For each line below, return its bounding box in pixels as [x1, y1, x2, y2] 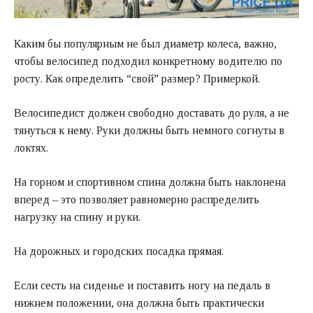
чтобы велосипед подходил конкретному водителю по [14, 55, 282, 68]
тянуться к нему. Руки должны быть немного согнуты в [14, 124, 284, 137]
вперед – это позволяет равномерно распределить [14, 194, 259, 206]
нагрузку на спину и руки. [14, 211, 140, 224]
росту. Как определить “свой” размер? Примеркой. [14, 73, 260, 85]
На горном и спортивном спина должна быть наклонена [14, 176, 286, 189]
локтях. [14, 142, 48, 154]
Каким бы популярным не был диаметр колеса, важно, [14, 38, 277, 50]
